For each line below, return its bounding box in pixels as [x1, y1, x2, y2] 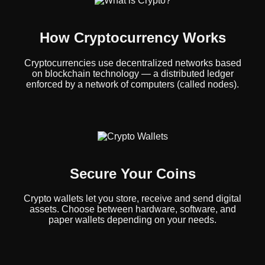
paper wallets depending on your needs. [49, 215, 216, 225]
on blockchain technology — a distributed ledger [31, 68, 234, 79]
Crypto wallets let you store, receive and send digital [24, 193, 241, 204]
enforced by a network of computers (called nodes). [26, 79, 239, 89]
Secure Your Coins [69, 165, 196, 182]
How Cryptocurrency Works [39, 29, 226, 46]
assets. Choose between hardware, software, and [29, 204, 236, 215]
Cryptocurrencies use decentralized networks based [24, 57, 241, 68]
